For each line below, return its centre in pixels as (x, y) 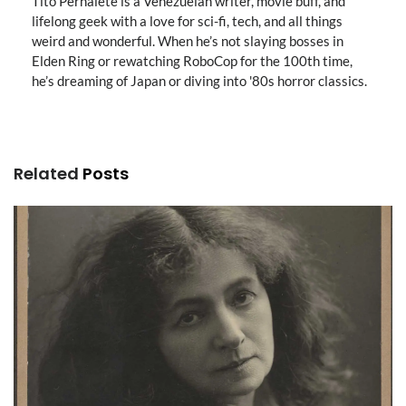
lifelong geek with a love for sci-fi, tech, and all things (187, 21)
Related (46, 173)
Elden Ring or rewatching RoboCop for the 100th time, (192, 61)
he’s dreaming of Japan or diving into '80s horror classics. (199, 81)
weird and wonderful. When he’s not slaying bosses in (188, 41)
